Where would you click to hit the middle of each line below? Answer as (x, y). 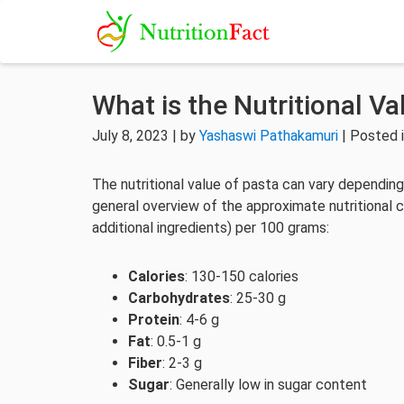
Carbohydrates (179, 298)
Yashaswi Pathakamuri (269, 136)
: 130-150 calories (242, 276)
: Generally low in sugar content (268, 385)
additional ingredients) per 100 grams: (211, 228)
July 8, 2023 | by (146, 136)
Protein (154, 320)
